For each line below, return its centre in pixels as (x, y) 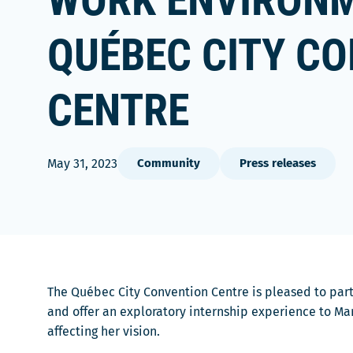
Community (169, 163)
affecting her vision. (104, 331)
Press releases (278, 163)
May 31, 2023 (82, 163)
